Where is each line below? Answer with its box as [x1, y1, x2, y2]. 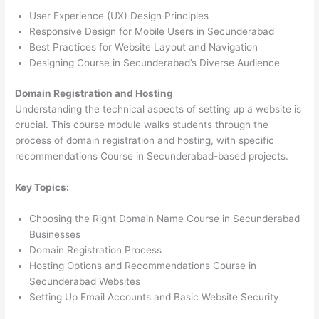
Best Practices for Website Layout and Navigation [29, 41, 258, 53]
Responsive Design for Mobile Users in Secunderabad [29, 26, 275, 38]
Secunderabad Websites [29, 275, 141, 287]
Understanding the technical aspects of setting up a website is [15, 103, 302, 115]
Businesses [29, 228, 81, 240]
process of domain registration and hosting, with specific [15, 134, 275, 146]
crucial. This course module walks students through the [15, 118, 269, 130]
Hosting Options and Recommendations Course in [29, 259, 257, 271]
